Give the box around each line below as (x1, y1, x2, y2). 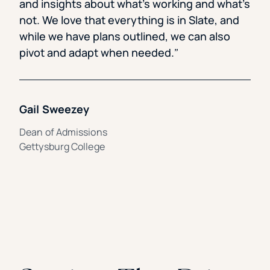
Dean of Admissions (19, 125, 107, 139)
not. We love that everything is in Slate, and (19, 13, 239, 28)
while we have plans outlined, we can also (19, 29, 230, 44)
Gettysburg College (19, 140, 105, 154)
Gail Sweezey (19, 102, 90, 117)
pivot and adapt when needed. (19, 45, 177, 60)
